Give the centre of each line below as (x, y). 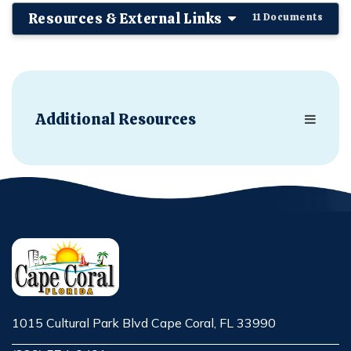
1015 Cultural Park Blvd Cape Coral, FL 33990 (144, 322)
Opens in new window (77, 340)
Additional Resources (116, 119)
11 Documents (287, 16)
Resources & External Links (125, 18)
